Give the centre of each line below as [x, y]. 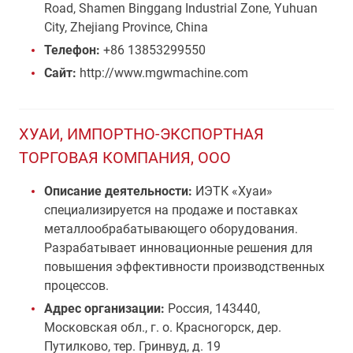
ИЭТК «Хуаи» [232, 191]
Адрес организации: [106, 308]
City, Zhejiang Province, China [126, 27]
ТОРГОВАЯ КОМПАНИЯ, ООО [125, 158]
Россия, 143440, [214, 308]
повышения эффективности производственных [184, 267]
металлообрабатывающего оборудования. [171, 229]
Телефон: [72, 50]
